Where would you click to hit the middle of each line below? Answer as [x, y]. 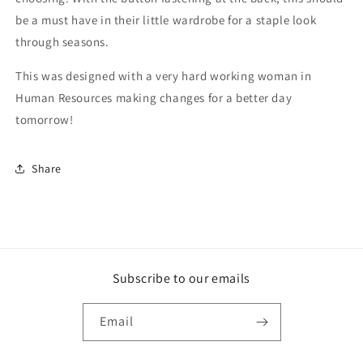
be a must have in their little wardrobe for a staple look [166, 20]
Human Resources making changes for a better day [154, 98]
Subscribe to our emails [181, 278]
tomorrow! [45, 120]
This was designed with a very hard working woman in [164, 76]
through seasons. [62, 42]
